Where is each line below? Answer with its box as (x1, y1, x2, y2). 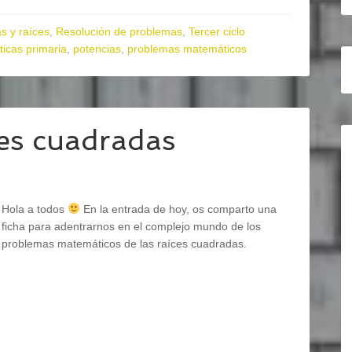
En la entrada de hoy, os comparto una (79, 203, 277, 215)
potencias (73, 42, 121, 55)
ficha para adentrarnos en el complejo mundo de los (2, 220, 261, 233)
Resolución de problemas (56, 25, 182, 38)
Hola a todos (2, 203, 68, 215)
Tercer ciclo (189, 25, 245, 38)
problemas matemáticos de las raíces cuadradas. (2, 237, 247, 250)
